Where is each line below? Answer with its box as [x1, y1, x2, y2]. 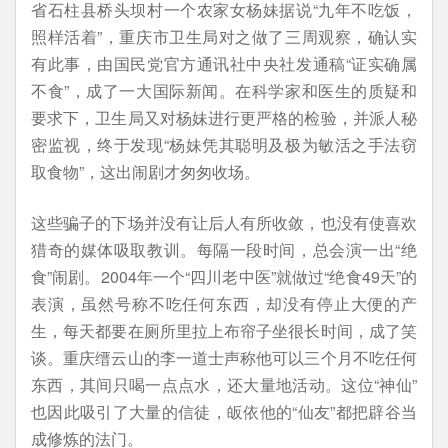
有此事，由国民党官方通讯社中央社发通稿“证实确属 [31, 52, 417, 75]
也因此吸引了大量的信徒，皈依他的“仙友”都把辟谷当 [31, 400, 417, 423]
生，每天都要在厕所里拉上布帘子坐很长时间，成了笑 [31, 319, 417, 342]
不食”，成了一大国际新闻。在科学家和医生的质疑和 [31, 79, 417, 102]
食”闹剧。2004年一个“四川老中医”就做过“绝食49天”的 [31, 265, 417, 288]
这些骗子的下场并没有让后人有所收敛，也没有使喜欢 [31, 211, 417, 234]
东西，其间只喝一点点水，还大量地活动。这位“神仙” [31, 373, 417, 396]
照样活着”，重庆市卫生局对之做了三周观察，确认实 [31, 25, 417, 48]
